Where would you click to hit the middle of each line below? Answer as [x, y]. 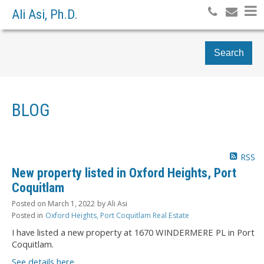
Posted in [27, 215]
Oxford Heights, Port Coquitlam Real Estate [117, 215]
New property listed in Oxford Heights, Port [124, 173]
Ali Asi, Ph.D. [45, 14]
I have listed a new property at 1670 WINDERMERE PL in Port [133, 232]
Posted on [30, 203]
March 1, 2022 [71, 203]
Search [229, 53]
